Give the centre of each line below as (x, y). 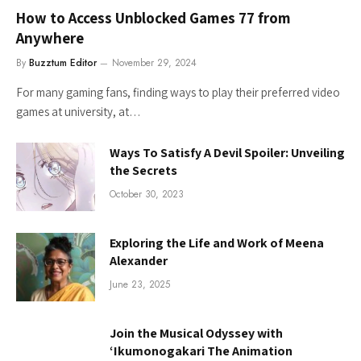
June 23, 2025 (140, 284)
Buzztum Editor (63, 62)
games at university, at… (79, 111)
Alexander (139, 260)
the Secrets (143, 170)
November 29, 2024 (154, 62)
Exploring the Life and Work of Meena (217, 243)
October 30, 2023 (147, 194)
